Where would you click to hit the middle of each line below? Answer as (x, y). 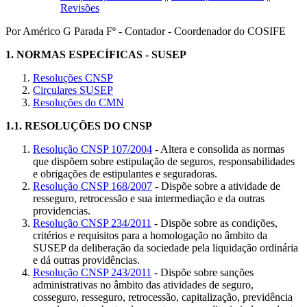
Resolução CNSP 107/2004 (93, 149)
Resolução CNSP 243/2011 (92, 272)
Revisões (80, 8)
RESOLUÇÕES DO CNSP (88, 125)
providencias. (62, 210)
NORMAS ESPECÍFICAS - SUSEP (101, 54)
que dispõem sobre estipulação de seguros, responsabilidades (164, 161)
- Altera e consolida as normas (218, 149)
